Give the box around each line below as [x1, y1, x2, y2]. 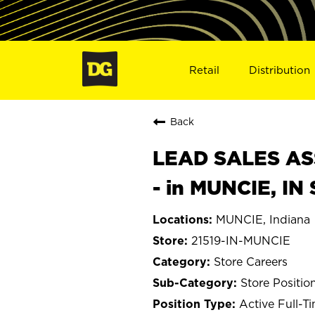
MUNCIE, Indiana [216, 212, 310, 226]
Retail [188, 63, 219, 76]
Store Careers [214, 255, 288, 268]
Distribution [249, 63, 311, 76]
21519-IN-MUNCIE [191, 233, 290, 247]
